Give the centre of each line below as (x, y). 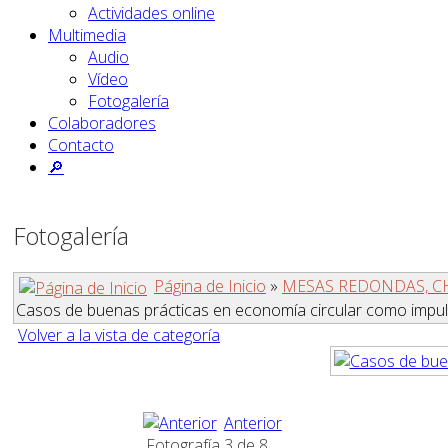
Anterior (252, 422)
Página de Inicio (210, 285)
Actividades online (151, 13)
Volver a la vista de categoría (119, 334)
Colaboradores (102, 123)
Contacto (81, 145)
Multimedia (87, 35)
